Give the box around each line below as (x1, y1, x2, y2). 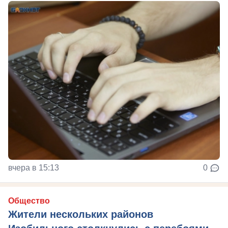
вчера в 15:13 (8, 163, 59, 173)
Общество (8, 196, 50, 206)
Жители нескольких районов (8, 209, 153, 220)
